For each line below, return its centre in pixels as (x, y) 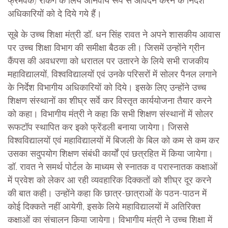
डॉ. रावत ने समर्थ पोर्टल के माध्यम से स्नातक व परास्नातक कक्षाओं (112, 168)
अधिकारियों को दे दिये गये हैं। (55, 15)
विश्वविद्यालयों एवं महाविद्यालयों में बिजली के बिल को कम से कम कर (113, 141)
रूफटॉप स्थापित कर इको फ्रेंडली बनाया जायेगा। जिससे (98, 128)
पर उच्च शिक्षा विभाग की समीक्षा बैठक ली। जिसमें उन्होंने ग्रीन (106, 49)
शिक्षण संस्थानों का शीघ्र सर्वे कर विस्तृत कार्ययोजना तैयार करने (110, 102)
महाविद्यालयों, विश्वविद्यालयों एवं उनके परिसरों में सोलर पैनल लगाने (112, 75)
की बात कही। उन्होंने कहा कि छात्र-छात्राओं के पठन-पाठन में (107, 194)
